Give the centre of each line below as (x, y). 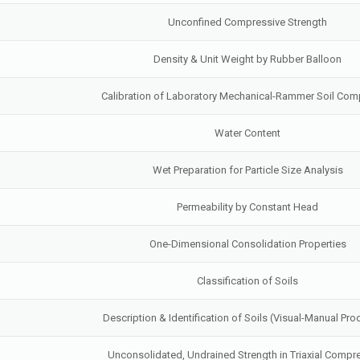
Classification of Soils (248, 281)
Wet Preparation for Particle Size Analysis (247, 170)
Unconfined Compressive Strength (248, 22)
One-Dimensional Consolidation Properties (247, 244)
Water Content (248, 133)
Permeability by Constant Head (248, 207)
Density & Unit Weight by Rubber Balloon (248, 59)
